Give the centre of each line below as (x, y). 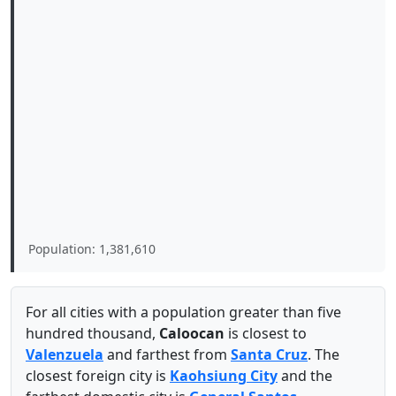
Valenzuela (65, 354)
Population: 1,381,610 (92, 249)
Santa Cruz (269, 354)
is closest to (266, 333)
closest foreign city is (98, 376)
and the (305, 376)
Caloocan (192, 333)
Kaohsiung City (224, 376)
